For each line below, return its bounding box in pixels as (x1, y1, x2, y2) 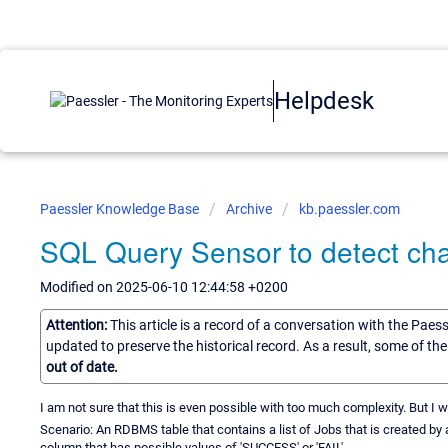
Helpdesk (274, 86, 374, 115)
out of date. (46, 358, 118, 375)
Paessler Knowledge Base (40, 201, 202, 217)
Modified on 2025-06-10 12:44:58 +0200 (40, 279, 288, 295)
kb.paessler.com (299, 201, 400, 217)
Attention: (46, 316, 110, 333)
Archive (226, 201, 272, 217)
